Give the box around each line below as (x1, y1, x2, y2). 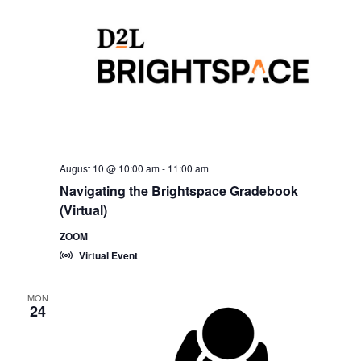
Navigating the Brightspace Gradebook (59, 181, 298, 201)
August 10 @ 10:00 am (59, 161, 160, 176)
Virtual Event (78, 248, 138, 263)
